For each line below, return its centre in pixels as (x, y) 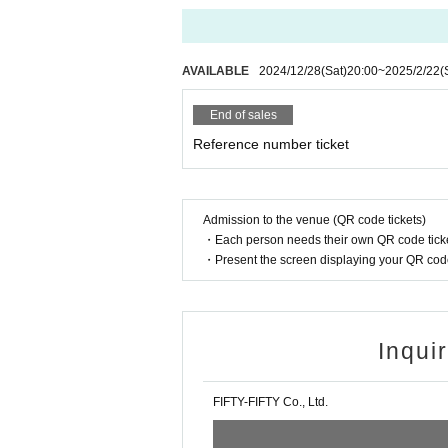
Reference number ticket (271, 144)
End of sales (243, 115)
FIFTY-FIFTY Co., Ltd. (270, 402)
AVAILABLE (215, 71)
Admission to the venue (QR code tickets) (314, 220)
